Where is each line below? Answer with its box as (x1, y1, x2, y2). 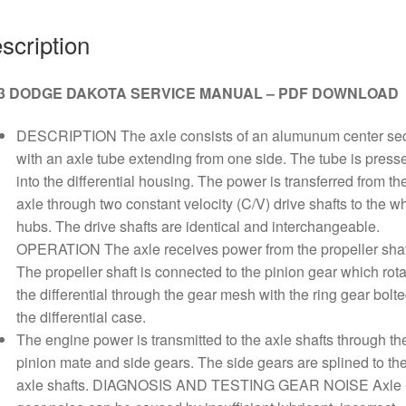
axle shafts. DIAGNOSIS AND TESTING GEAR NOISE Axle (15, 374, 401, 396)
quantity (55, 3, 107, 24)
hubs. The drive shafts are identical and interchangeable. (15, 216, 380, 237)
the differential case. (15, 306, 146, 328)
